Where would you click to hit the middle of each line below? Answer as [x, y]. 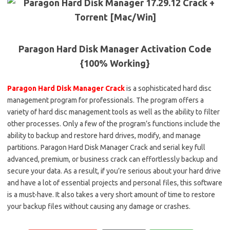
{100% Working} [115, 63]
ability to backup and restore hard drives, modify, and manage [104, 135]
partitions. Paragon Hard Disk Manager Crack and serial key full [106, 147]
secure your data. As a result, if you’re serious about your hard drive [114, 171]
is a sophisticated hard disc [169, 88]
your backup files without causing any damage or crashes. [99, 206]
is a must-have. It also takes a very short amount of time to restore [111, 194]
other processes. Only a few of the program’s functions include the [114, 123]
